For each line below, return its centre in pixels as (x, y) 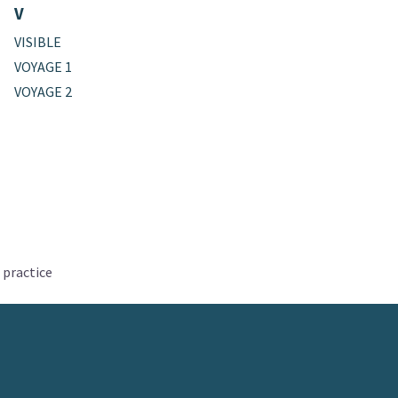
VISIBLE (38, 41)
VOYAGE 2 (44, 91)
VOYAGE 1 (44, 66)
